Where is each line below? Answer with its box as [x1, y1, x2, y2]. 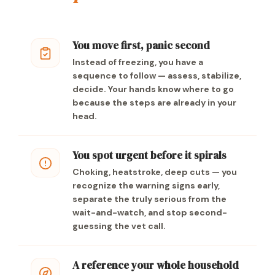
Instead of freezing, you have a [72, 56, 203, 68]
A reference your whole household [72, 258, 239, 273]
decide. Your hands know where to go [72, 83, 234, 95]
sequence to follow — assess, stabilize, [72, 70, 241, 81]
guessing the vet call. [72, 220, 166, 231]
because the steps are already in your [72, 97, 236, 108]
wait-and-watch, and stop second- [72, 207, 227, 218]
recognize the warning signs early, [72, 180, 220, 191]
